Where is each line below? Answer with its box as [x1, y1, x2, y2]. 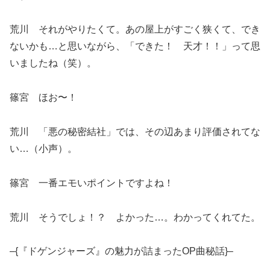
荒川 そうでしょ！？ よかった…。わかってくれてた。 [10, 212, 260, 222]
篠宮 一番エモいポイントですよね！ [10, 177, 174, 188]
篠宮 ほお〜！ [10, 92, 77, 103]
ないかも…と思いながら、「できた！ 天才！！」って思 [10, 41, 260, 52]
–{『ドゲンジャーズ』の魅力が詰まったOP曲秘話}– [10, 246, 233, 257]
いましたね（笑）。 [10, 58, 96, 69]
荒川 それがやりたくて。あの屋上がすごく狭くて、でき [10, 24, 260, 35]
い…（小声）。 [10, 143, 77, 154]
